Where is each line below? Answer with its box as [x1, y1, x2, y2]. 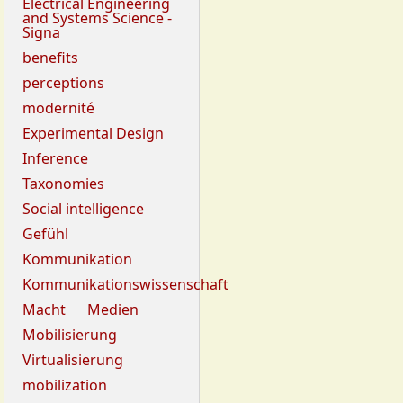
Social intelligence [22, 199, 144, 219]
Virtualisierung [22, 350, 123, 371]
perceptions [22, 73, 104, 94]
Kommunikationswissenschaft [22, 274, 228, 295]
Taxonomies [22, 174, 104, 194]
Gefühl [22, 224, 68, 245]
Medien [87, 300, 139, 320]
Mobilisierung [22, 325, 117, 345]
